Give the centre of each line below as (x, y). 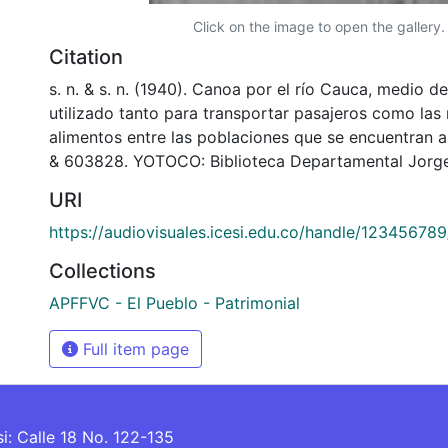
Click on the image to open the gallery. (319, 26)
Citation (86, 56)
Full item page (133, 348)
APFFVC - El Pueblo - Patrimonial (174, 302)
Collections (102, 270)
